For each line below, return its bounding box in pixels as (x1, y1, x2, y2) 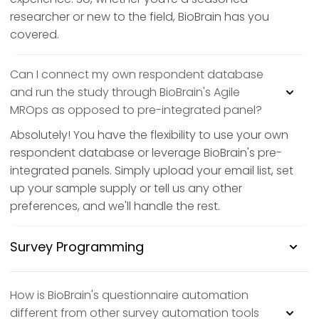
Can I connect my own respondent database (10, 66, 263, 83)
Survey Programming (10, 238, 144, 256)
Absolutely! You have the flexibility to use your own (10, 127, 288, 144)
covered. (10, 26, 59, 43)
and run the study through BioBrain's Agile (10, 84, 240, 101)
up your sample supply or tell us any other (10, 180, 242, 197)
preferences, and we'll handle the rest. (10, 198, 220, 215)
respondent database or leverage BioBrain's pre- (10, 145, 282, 162)
